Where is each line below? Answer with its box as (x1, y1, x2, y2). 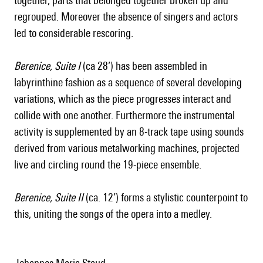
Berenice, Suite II (14, 191, 83, 204)
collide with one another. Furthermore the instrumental (14, 109, 235, 122)
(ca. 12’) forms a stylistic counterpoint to (83, 191, 248, 204)
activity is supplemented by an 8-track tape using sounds (14, 125, 244, 139)
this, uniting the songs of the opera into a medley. (14, 207, 212, 221)
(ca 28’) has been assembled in (80, 59, 207, 73)
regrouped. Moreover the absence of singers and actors (14, 10, 238, 23)
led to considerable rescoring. (14, 26, 133, 40)
